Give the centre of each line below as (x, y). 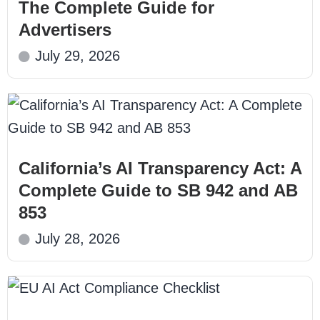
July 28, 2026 (77, 239)
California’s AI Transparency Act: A (160, 169)
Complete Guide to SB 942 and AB (158, 191)
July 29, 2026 (77, 56)
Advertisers (65, 30)
